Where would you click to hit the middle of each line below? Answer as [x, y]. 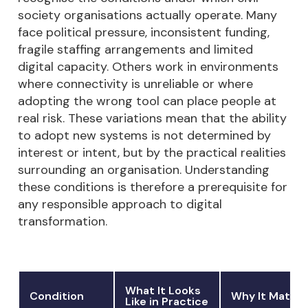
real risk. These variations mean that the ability [152, 119]
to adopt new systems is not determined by [144, 136]
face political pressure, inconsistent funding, [144, 33]
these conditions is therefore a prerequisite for [153, 187]
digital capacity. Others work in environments [148, 67]
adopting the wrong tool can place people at [147, 101]
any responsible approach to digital [120, 205]
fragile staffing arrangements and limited [135, 50]
